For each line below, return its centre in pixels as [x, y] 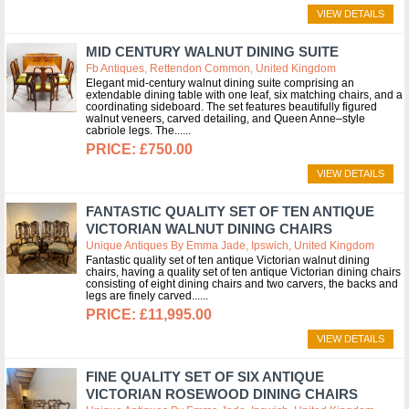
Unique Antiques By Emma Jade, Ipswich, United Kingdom [230, 246]
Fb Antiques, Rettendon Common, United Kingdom [211, 68]
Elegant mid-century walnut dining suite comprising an [220, 83]
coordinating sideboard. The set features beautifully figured [231, 107]
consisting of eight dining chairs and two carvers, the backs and [242, 284]
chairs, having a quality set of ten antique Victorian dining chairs [243, 272]
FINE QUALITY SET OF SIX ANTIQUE [205, 377]
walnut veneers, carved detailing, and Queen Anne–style [225, 119]
